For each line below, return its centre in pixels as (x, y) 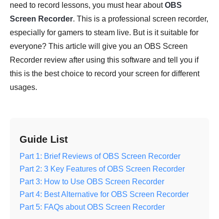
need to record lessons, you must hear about (87, 5)
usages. (23, 88)
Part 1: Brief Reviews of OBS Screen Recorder (100, 156)
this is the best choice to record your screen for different (105, 74)
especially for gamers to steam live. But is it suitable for (104, 33)
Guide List (44, 140)
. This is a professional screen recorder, (141, 19)
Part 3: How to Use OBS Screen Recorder (92, 182)
